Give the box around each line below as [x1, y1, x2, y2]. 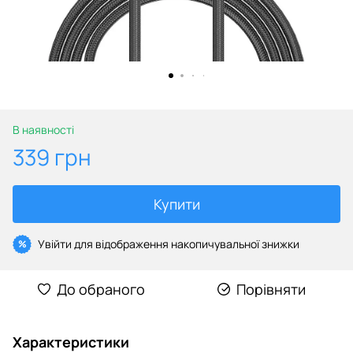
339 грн [13, 141, 91, 172]
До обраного [57, 279, 145, 299]
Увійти [38, 236, 72, 251]
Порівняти [236, 279, 306, 299]
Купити [153, 194, 200, 214]
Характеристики [13, 332, 129, 351]
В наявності [13, 121, 74, 137]
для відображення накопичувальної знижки [72, 236, 299, 251]
